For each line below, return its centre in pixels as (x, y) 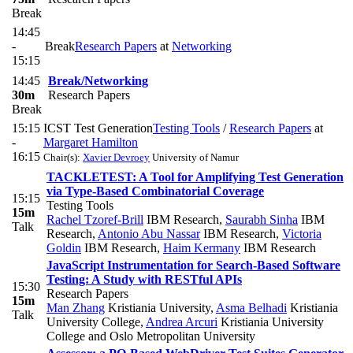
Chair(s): (63, 158)
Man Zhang (76, 308)
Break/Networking (98, 81)
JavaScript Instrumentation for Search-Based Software (193, 266)
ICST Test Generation (98, 128)
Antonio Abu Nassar (149, 234)
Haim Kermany (202, 248)
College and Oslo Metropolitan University (151, 336)
